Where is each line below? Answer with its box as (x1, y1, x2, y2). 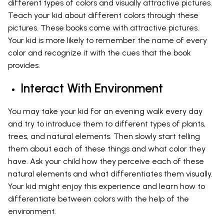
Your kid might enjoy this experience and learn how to (8, 181, 205, 191)
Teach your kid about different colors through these (8, 10, 198, 20)
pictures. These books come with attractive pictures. (8, 23, 199, 33)
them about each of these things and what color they (8, 144, 205, 154)
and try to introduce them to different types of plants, (8, 119, 205, 129)
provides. (8, 60, 40, 70)
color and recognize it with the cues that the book (8, 48, 191, 58)
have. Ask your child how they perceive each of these (8, 156, 204, 166)
